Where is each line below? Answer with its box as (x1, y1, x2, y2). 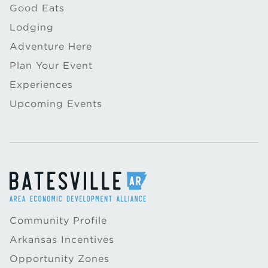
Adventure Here (10, 41, 92, 52)
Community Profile (10, 215, 107, 226)
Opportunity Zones (10, 253, 109, 264)
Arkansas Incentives (10, 234, 114, 245)
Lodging (10, 22, 54, 33)
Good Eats (10, 2, 65, 14)
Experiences (10, 79, 73, 90)
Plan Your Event (10, 60, 93, 71)
